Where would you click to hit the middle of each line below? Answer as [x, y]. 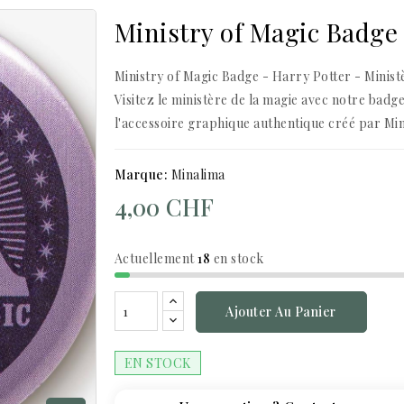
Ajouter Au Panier [281, 312]
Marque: [141, 174]
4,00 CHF [164, 207]
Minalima [198, 174]
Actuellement [154, 258]
